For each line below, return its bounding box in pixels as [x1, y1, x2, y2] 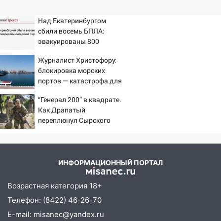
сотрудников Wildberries [38, 47, 116, 56]
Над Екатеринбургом [38, 16, 106, 25]
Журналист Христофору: [38, 55, 116, 65]
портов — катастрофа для [38, 76, 122, 85]
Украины [38, 86, 67, 96]
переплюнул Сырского [38, 115, 110, 125]
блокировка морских [38, 66, 105, 75]
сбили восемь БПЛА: [38, 26, 105, 36]
